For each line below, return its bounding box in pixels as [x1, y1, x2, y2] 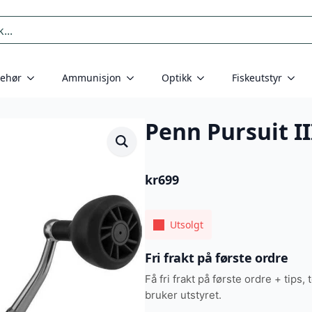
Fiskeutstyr [232, 71, 282, 85]
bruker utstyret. [145, 288, 221, 302]
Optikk [162, 71, 192, 85]
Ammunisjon [62, 71, 121, 85]
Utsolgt [170, 218, 203, 232]
